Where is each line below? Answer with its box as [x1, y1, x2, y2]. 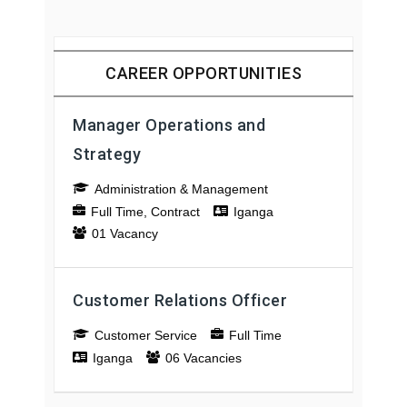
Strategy [73, 144, 141, 164]
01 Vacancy [92, 226, 158, 242]
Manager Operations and [73, 115, 265, 135]
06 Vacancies [165, 350, 242, 365]
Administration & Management [94, 182, 268, 197]
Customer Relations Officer [73, 291, 287, 311]
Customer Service [94, 328, 197, 343]
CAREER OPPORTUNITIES [105, 64, 302, 84]
